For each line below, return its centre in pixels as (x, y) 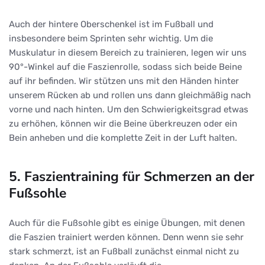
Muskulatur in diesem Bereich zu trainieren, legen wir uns (128, 53)
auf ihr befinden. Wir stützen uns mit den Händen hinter (124, 81)
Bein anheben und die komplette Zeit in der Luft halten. (123, 138)
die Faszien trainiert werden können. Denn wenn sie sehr (126, 237)
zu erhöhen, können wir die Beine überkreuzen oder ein (123, 124)
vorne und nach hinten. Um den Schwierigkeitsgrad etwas (129, 110)
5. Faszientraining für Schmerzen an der (132, 177)
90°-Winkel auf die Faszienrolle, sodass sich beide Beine (125, 67)
